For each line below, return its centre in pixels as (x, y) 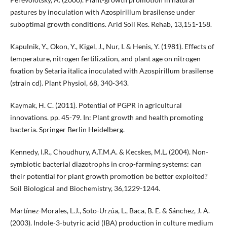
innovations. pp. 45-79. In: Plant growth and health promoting (106, 118)
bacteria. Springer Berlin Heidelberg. (67, 130)
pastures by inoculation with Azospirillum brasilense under (102, 12)
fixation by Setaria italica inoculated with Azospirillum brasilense (111, 71)
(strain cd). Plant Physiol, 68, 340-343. (69, 83)
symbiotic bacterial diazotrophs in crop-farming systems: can (106, 164)
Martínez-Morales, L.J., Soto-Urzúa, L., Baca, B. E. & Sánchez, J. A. (110, 211)
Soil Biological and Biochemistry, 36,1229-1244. (85, 188)
